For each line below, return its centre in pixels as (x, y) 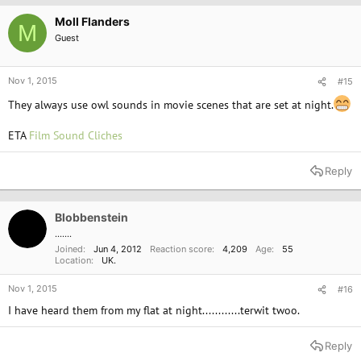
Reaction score (181, 249)
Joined (69, 249)
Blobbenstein (91, 217)
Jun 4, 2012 (118, 249)
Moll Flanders (92, 21)
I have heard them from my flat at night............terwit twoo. (154, 310)
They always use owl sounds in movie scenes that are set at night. (171, 105)
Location (73, 260)
